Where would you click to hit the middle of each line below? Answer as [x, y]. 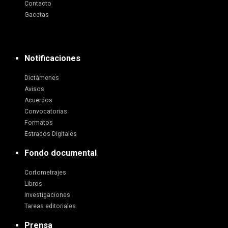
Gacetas [37, 15]
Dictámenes [42, 78]
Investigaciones [47, 195]
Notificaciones [52, 59]
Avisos [34, 89]
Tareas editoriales [50, 206]
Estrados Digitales [51, 134]
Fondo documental [61, 153]
